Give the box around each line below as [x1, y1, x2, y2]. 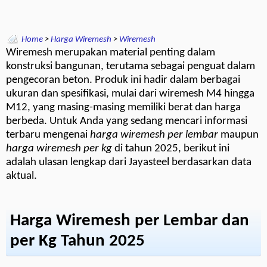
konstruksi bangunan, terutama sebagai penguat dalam [6, 61, 255, 72]
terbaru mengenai [6, 129, 90, 141]
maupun [218, 129, 259, 141]
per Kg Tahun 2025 [10, 233, 145, 250]
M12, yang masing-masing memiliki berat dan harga [6, 102, 241, 113]
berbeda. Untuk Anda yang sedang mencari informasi [6, 116, 247, 127]
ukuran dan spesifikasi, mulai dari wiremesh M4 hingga [6, 88, 254, 100]
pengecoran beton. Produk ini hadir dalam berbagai [6, 74, 240, 86]
